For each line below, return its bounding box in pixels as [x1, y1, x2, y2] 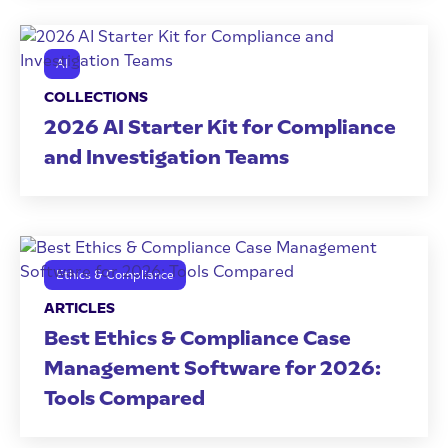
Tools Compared [44, 386, 205, 410]
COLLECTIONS [44, 89, 148, 106]
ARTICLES [44, 300, 115, 317]
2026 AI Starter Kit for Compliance [44, 115, 396, 139]
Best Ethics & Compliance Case [44, 326, 351, 350]
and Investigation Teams [44, 145, 289, 169]
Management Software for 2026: [44, 356, 381, 380]
